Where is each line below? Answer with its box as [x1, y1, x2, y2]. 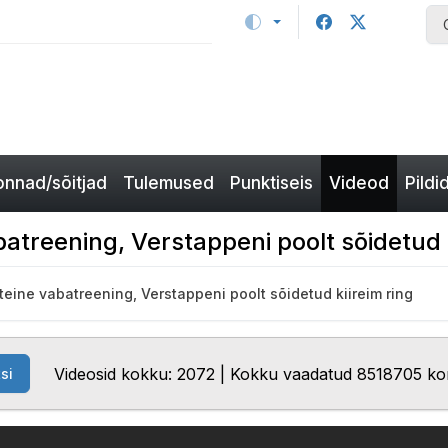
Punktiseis [230, 173, 313, 193]
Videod [329, 173, 389, 193]
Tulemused [123, 173, 214, 193]
